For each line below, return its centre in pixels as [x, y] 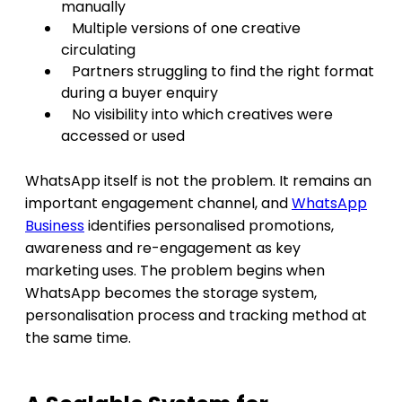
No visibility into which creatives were [202, 114]
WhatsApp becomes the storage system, [171, 293]
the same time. [78, 337]
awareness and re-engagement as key [163, 248]
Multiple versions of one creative [186, 28]
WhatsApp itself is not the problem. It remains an [198, 180]
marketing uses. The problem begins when [175, 270]
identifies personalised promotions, [209, 225]
